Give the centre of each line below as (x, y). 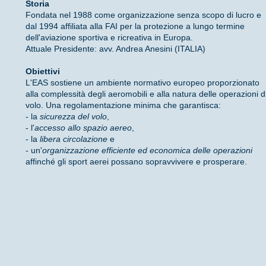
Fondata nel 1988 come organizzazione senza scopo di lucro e (143, 15)
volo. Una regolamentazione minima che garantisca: (123, 105)
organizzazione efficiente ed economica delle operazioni (147, 150)
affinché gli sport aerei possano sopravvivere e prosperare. (136, 161)
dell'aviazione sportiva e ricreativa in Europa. (109, 37)
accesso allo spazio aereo (83, 127)
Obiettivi (43, 71)
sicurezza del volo (73, 116)
